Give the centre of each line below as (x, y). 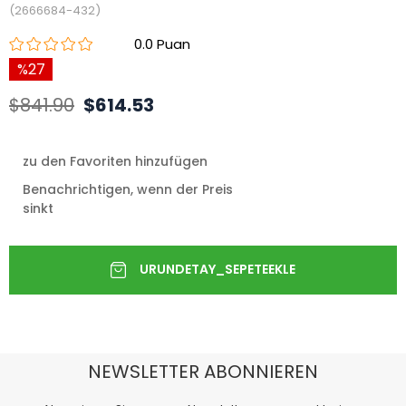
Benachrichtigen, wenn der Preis (128, 189)
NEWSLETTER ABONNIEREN (203, 371)
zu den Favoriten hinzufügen (115, 161)
